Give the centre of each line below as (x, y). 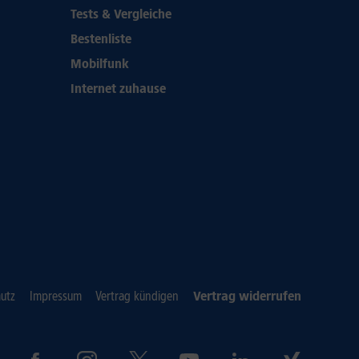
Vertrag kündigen (137, 296)
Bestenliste (101, 39)
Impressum (55, 296)
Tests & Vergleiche (121, 14)
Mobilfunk (100, 64)
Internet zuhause (118, 89)
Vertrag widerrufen (247, 296)
